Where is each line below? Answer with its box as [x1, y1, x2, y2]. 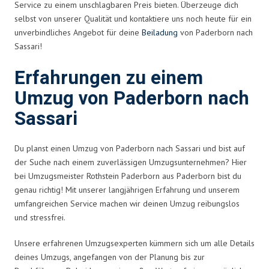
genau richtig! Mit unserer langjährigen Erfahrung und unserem [14, 184, 240, 195]
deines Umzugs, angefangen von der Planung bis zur [14, 251, 205, 262]
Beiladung [142, 26, 178, 38]
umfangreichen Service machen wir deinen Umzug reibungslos [14, 198, 240, 209]
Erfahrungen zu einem [14, 64, 203, 92]
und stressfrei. [14, 211, 65, 223]
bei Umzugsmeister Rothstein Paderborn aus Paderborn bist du [14, 170, 241, 181]
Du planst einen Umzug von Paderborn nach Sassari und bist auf [14, 142, 245, 154]
